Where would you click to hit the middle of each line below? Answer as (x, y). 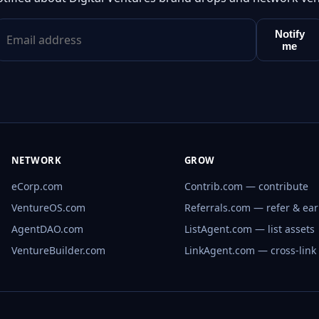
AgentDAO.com (47, 229)
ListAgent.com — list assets (249, 229)
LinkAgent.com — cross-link (250, 251)
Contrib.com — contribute (246, 187)
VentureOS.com (48, 208)
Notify (289, 34)
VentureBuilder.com (58, 251)
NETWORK (36, 161)
